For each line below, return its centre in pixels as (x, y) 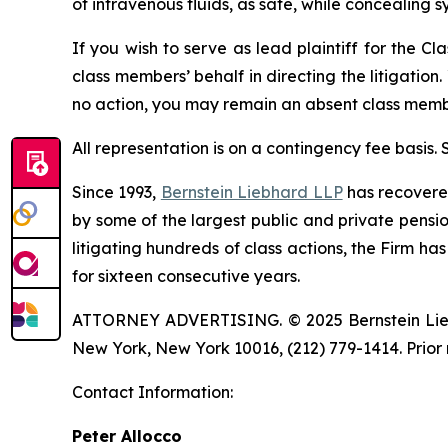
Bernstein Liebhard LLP (251, 192)
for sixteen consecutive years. (186, 276)
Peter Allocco (127, 436)
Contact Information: (152, 392)
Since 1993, (116, 192)
